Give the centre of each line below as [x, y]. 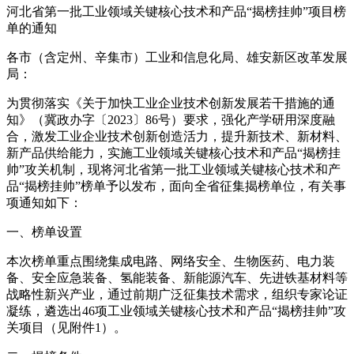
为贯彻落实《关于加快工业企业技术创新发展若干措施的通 [171, 103]
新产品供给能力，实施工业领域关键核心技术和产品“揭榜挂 [173, 153]
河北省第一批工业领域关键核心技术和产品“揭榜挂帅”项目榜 [176, 11]
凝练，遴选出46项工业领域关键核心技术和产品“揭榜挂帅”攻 [176, 311]
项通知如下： [44, 202]
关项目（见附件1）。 [66, 327]
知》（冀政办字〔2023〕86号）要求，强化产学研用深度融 [171, 119]
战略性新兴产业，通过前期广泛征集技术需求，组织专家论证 [177, 294]
